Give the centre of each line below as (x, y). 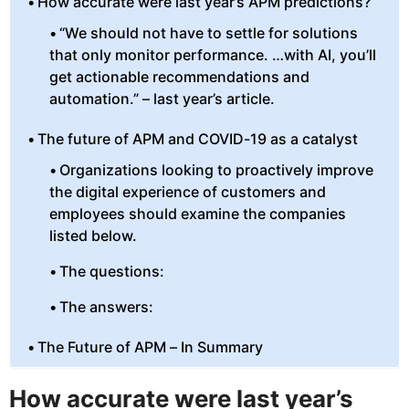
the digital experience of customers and (187, 192)
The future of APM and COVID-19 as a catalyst (198, 139)
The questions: (112, 272)
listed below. (93, 236)
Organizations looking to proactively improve (217, 170)
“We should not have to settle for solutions (209, 33)
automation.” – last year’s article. (162, 99)
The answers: (107, 307)
